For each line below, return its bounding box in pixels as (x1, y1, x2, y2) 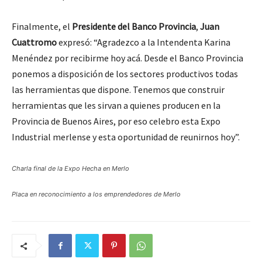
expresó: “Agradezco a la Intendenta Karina (57, 36, 230, 48)
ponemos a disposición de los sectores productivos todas (12, 68, 238, 80)
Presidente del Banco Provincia (72, 20, 196, 32)
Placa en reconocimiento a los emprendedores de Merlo (12, 190, 181, 198)
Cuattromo (12, 36, 57, 48)
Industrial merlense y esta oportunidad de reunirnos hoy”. (12, 131, 240, 143)
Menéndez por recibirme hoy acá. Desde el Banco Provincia (12, 52, 243, 64)
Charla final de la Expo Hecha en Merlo (12, 164, 129, 173)
